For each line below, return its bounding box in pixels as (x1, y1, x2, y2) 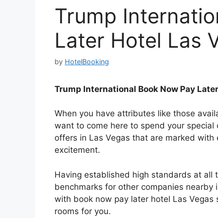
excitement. (54, 145, 100, 155)
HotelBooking (65, 57, 109, 66)
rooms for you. (54, 206, 111, 216)
